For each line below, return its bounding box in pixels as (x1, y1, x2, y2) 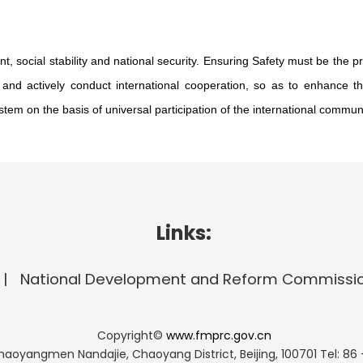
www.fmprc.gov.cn (165, 327, 271, 344)
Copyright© (96, 327, 166, 344)
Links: (156, 220, 211, 246)
